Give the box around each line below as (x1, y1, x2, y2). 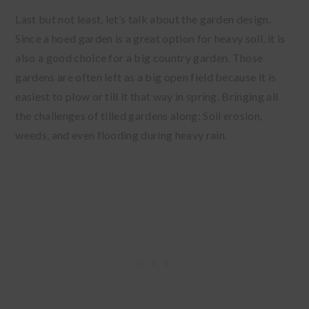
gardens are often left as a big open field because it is (15, 70, 277, 83)
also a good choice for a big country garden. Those (15, 50, 263, 64)
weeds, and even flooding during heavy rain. (15, 128, 230, 141)
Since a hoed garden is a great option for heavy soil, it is (15, 31, 286, 45)
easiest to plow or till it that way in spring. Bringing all (15, 89, 279, 103)
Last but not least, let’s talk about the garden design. (15, 12, 271, 26)
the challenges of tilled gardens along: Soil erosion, (15, 108, 263, 122)
